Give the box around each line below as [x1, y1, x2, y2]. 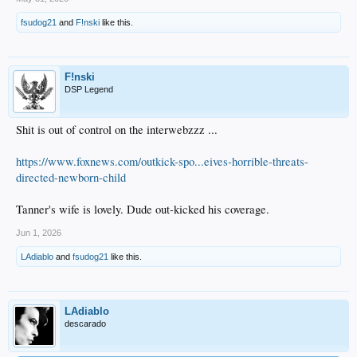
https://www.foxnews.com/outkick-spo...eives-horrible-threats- [16, 153, 308, 169]
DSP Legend [65, 84, 113, 94]
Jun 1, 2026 [16, 227, 61, 237]
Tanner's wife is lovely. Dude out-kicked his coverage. [16, 201, 269, 217]
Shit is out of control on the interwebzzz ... [16, 121, 218, 137]
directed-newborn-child [16, 169, 126, 185]
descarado [65, 318, 106, 328]
